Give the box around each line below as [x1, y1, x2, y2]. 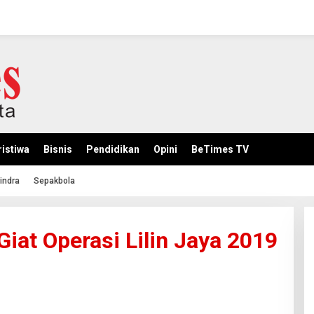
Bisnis [43, 144, 72, 155]
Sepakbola [34, 176, 75, 186]
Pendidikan [86, 144, 139, 155]
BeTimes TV [191, 144, 249, 155]
